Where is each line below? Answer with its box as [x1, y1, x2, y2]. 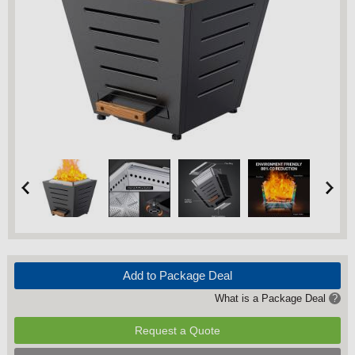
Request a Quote [135, 323, 221, 337]
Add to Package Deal [123, 268, 232, 282]
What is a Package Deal [215, 292, 330, 304]
